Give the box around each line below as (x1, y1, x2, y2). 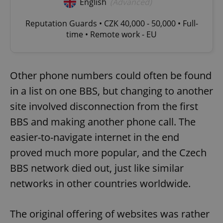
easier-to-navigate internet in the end (10, 130, 179, 144)
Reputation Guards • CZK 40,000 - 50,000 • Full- (25, 18, 198, 29)
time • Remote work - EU (66, 29, 157, 40)
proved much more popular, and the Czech (10, 146, 207, 160)
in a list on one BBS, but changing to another (10, 84, 213, 98)
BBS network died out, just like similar (10, 161, 184, 175)
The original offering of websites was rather (10, 207, 210, 221)
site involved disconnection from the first (10, 100, 198, 113)
